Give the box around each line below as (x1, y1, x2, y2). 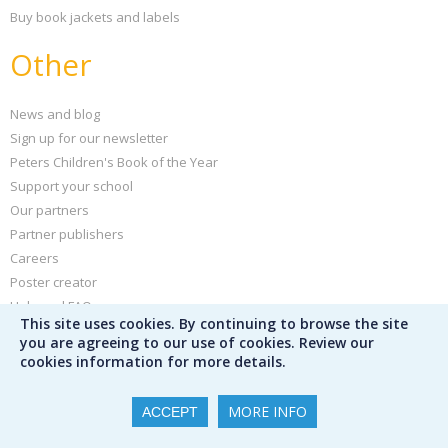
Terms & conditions (10, 344, 126, 363)
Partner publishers (10, 224, 124, 243)
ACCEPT (141, 403, 198, 420)
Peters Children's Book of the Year (10, 152, 218, 171)
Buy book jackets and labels (10, 7, 180, 26)
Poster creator (10, 272, 97, 291)
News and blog (10, 104, 100, 123)
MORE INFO (227, 402, 307, 421)
